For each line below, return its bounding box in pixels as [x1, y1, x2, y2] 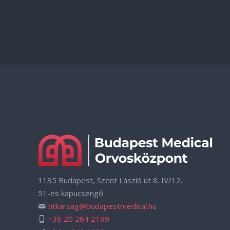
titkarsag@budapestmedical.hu [48, 201, 157, 211]
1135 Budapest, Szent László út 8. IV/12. [38, 175, 182, 185]
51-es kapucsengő [38, 188, 103, 198]
